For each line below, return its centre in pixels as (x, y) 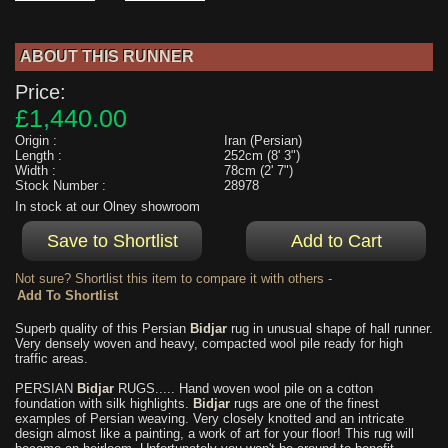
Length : (38, 155)
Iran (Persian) (263, 140)
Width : (35, 170)
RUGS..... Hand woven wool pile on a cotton (243, 389)
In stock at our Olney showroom (107, 207)
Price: (40, 91)
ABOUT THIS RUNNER (107, 56)
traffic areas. (51, 359)
